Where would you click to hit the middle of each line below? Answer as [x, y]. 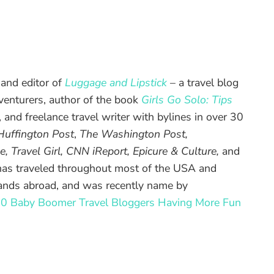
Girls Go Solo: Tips [187, 100]
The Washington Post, [134, 134]
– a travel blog [203, 83]
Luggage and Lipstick [116, 83]
